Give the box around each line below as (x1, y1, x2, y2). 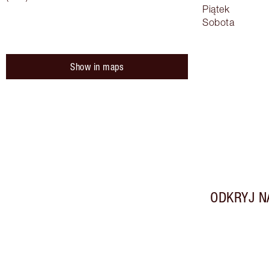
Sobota (202, 17, 234, 28)
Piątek (202, 4, 229, 15)
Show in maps (70, 61, 124, 73)
